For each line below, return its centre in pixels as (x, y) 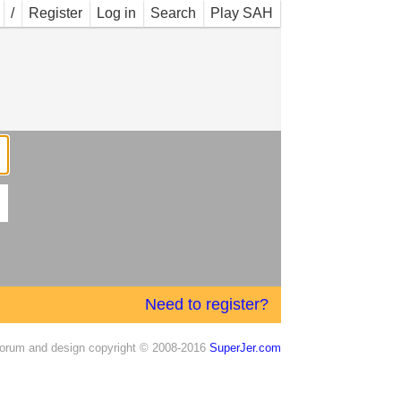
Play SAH (241, 13)
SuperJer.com (245, 348)
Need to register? (206, 304)
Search (173, 13)
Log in (116, 13)
